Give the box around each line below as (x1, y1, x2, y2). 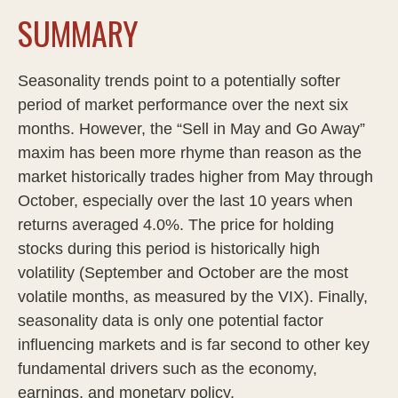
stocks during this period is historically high (18, 240, 320, 259)
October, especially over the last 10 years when (18, 192, 353, 211)
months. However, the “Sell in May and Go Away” (18, 120, 365, 139)
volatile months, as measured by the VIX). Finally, (18, 288, 368, 306)
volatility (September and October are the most (18, 264, 348, 283)
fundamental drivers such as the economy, (18, 360, 317, 378)
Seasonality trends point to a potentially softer (18, 72, 340, 91)
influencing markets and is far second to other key (18, 336, 370, 354)
